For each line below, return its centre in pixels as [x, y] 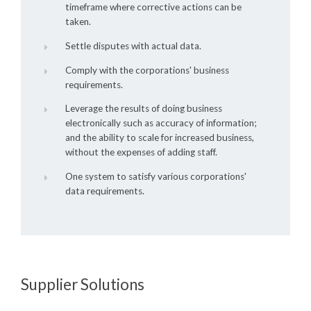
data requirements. [104, 191]
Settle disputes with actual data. [133, 46]
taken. [78, 22]
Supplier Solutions [83, 284]
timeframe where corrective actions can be [153, 7]
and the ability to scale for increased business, [159, 138]
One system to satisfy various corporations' [155, 176]
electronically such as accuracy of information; [160, 123]
